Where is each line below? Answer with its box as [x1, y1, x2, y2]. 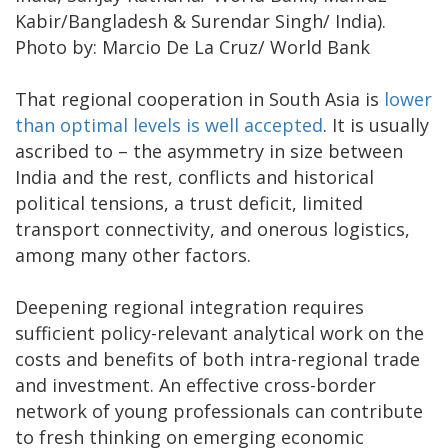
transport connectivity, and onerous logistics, [15, 217, 410, 242]
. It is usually [323, 113, 429, 138]
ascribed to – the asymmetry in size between [15, 139, 403, 164]
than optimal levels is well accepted [15, 113, 323, 138]
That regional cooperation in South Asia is [15, 87, 384, 112]
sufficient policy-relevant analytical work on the [15, 321, 424, 346]
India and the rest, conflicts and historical [15, 165, 374, 190]
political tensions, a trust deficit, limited [15, 191, 363, 216]
